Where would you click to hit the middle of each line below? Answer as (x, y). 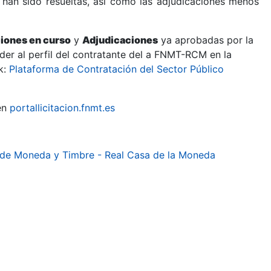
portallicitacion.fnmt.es (62, 108)
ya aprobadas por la (206, 40)
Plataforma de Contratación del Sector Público (116, 69)
